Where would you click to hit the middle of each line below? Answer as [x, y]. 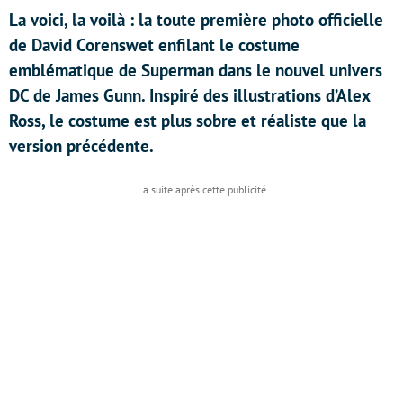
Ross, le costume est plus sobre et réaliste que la [188, 121]
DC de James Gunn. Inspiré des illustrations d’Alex [189, 95]
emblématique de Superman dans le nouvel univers [196, 70]
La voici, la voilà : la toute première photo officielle [196, 20]
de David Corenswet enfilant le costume [154, 45]
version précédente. [81, 146]
